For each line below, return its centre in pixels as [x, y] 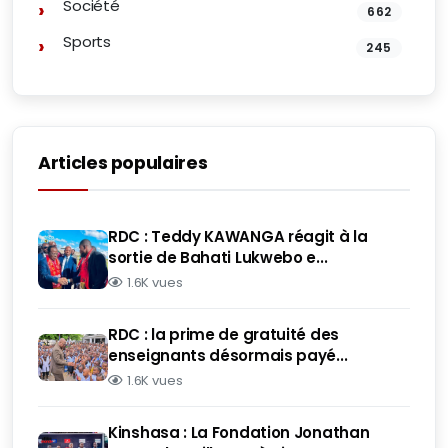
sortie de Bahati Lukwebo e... [218, 257]
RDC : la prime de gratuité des [223, 334]
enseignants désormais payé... [228, 355]
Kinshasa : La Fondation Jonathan [239, 432]
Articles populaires [123, 163]
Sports [87, 41]
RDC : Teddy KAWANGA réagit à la [238, 236]
